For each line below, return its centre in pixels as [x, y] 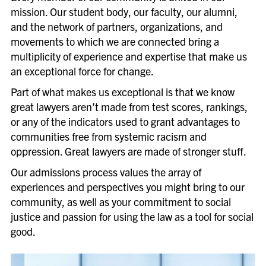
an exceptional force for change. [82, 71]
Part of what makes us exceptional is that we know [122, 92]
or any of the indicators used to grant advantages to [125, 121]
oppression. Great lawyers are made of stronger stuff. [128, 151]
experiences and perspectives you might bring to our [127, 187]
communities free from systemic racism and [108, 136]
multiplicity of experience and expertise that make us [129, 56]
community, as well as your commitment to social [121, 202]
